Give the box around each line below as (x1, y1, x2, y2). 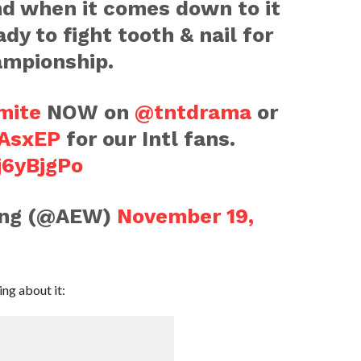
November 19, (116, 203, 254, 228)
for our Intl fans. (60, 126, 235, 151)
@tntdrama (134, 99, 251, 124)
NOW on (40, 99, 135, 124)
